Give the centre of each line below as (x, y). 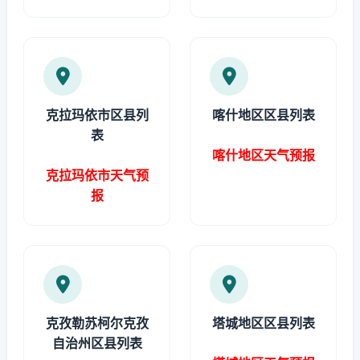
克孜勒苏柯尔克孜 (97, 323)
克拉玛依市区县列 (97, 115)
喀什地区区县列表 (263, 115)
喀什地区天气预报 (263, 155)
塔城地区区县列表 (263, 323)
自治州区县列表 (97, 343)
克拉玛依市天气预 (97, 175)
